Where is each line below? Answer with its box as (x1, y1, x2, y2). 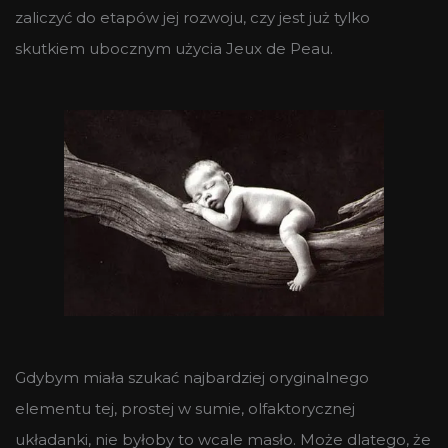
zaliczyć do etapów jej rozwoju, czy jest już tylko (15, 7, 370, 27)
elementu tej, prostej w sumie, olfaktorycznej (15, 398, 355, 418)
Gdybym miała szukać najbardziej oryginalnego (15, 367, 369, 387)
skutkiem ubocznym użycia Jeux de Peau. (15, 38, 333, 58)
